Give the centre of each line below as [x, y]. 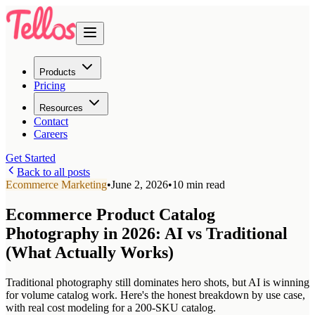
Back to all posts [53, 172]
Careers [51, 134]
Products [58, 72]
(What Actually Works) [90, 252]
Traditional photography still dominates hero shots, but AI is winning [157, 282]
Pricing [50, 85]
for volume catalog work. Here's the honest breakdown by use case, [155, 295]
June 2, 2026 [140, 185]
